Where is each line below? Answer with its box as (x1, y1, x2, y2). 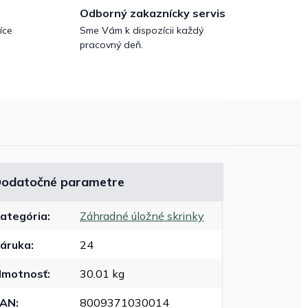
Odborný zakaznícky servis (80, 6, 225, 21)
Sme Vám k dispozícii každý (80, 24, 203, 37)
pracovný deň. (80, 38, 143, 52)
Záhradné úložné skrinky (80, 209, 205, 223)
